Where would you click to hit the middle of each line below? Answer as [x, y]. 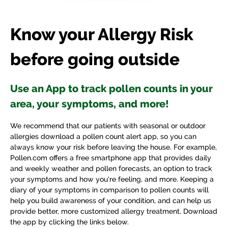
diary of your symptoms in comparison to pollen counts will [109, 190]
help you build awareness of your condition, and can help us [111, 200]
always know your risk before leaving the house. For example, [113, 147]
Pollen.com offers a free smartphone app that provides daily [111, 158]
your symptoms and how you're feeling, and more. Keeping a [112, 179]
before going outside [95, 59]
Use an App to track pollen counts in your [111, 88]
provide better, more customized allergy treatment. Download [114, 211]
